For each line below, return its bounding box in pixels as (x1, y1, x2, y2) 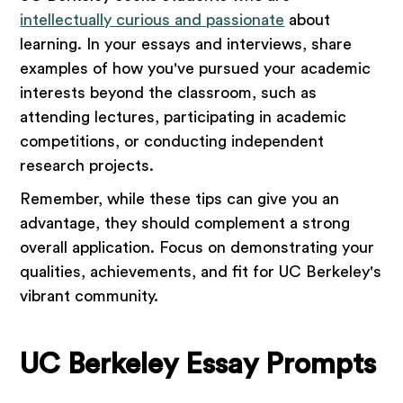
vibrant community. (20, 288, 159, 305)
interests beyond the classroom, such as (20, 85, 318, 102)
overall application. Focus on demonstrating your (20, 239, 375, 256)
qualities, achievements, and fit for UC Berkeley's (20, 264, 382, 281)
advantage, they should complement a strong (20, 215, 351, 232)
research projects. (20, 157, 155, 175)
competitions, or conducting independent (20, 133, 325, 150)
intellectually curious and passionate (20, 12, 285, 29)
